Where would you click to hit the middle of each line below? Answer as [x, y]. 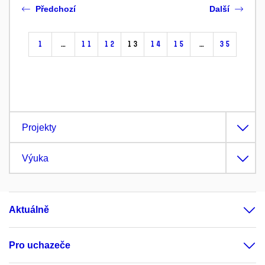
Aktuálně [29, 209]
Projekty [39, 127]
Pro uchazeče [40, 245]
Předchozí [56, 9]
